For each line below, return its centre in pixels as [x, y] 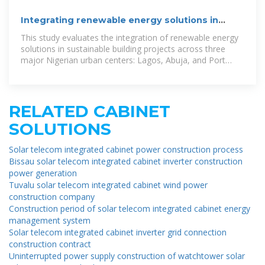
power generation [43, 173]
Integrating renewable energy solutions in [119, 20]
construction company [52, 196]
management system [50, 220]
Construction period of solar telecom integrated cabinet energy [130, 208]
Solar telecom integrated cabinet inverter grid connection [118, 232]
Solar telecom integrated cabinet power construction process [126, 149]
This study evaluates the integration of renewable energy [130, 37]
